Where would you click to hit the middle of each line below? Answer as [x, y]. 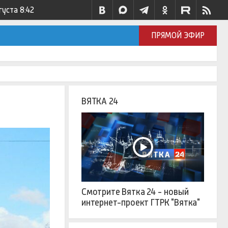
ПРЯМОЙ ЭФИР [178, 35]
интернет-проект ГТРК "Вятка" [141, 202]
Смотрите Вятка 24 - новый [135, 192]
